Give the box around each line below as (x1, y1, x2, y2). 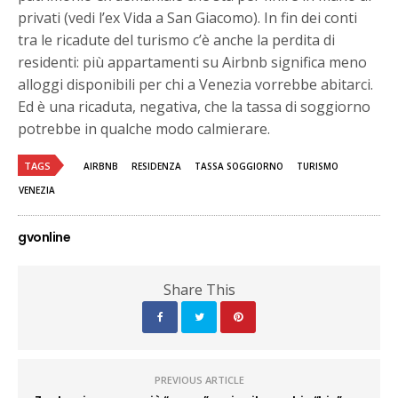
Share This (163, 279, 235, 299)
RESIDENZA (131, 159, 181, 172)
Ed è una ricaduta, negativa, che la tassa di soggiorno (18, 96, 371, 116)
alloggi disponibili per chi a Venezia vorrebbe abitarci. (18, 74, 374, 94)
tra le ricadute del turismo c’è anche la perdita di (18, 29, 336, 50)
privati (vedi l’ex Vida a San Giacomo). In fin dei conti (18, 7, 358, 28)
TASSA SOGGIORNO (195, 159, 283, 172)
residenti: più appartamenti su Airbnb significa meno (18, 52, 368, 72)
